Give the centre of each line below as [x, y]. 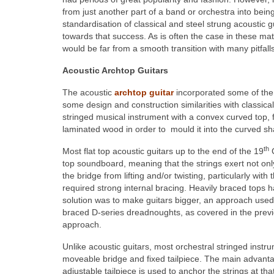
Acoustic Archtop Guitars [115, 71]
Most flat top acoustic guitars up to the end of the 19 [163, 151]
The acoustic [88, 93]
